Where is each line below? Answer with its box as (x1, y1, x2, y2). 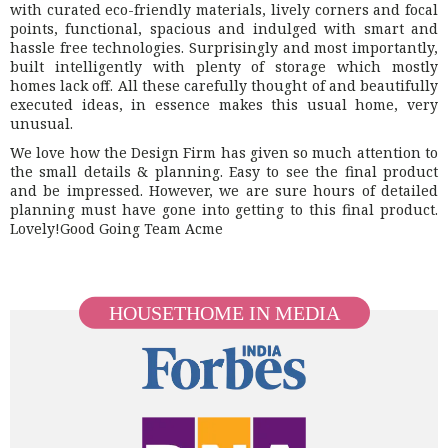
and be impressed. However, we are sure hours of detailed (10, 180, 438, 200)
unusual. (10, 113, 73, 133)
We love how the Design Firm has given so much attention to (10, 142, 438, 162)
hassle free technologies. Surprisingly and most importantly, (10, 37, 438, 57)
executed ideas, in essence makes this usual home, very (10, 94, 438, 114)
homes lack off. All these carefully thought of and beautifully (10, 75, 438, 95)
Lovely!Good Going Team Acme (10, 218, 223, 238)
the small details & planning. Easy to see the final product (10, 161, 438, 181)
